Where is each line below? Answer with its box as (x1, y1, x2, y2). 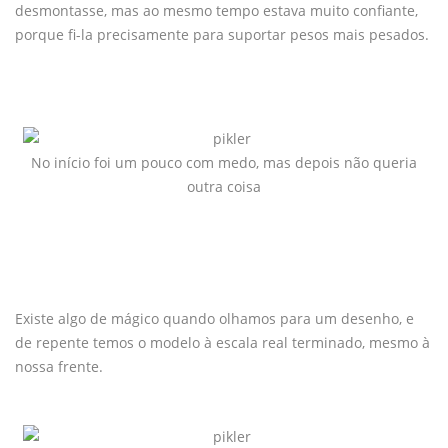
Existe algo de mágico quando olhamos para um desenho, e (15, 308, 414, 328)
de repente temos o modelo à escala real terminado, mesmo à (15, 332, 430, 352)
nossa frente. (15, 356, 103, 376)
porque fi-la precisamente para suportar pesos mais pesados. (15, 24, 429, 44)
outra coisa (186, 176, 261, 196)
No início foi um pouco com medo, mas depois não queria (30, 152, 417, 172)
